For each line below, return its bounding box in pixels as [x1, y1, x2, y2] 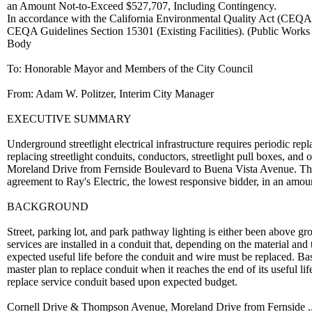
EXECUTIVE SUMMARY [7, 113, 132, 125]
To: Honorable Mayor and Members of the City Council [7, 63, 253, 75]
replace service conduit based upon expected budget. [7, 276, 237, 288]
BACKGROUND [7, 201, 88, 212]
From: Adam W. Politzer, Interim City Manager [7, 88, 214, 100]
